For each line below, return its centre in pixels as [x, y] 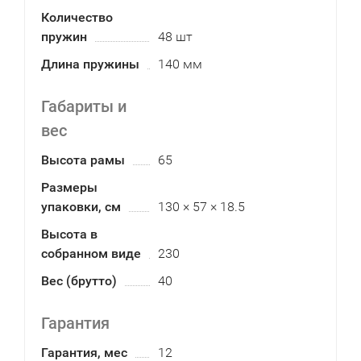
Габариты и [84, 106]
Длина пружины [90, 64]
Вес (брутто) [79, 281]
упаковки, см [81, 207]
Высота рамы [83, 160]
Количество [77, 17]
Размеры [69, 187]
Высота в [69, 234]
